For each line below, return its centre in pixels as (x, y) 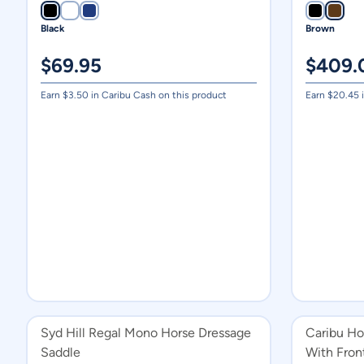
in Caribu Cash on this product (158, 95)
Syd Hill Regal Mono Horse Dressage (146, 333)
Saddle (61, 352)
